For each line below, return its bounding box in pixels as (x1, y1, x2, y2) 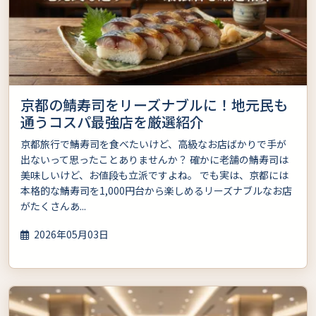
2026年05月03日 (32, 227, 109, 242)
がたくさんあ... (20, 199, 86, 214)
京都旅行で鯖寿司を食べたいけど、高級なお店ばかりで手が (20, 137, 286, 152)
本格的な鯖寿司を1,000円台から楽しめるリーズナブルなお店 (20, 183, 292, 198)
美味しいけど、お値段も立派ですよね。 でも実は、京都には (20, 168, 288, 183)
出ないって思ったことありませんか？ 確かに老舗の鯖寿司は (20, 152, 288, 167)
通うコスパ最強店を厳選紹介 (20, 111, 204, 133)
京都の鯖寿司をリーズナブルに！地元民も (20, 95, 288, 116)
